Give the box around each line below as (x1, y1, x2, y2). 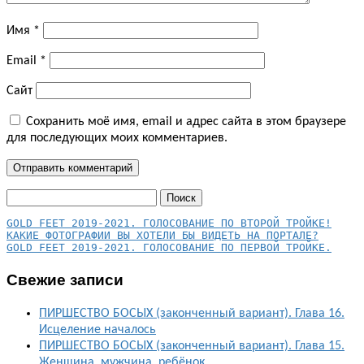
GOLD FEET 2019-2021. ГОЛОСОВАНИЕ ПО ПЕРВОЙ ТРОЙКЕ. (6, 240, 331, 253)
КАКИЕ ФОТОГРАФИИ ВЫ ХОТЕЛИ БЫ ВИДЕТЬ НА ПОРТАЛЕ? (6, 228, 318, 241)
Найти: (6, 189, 43, 203)
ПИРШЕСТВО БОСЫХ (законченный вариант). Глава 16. (39, 307, 344, 321)
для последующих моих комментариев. (6, 131, 227, 145)
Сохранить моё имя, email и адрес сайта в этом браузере (26, 115, 346, 128)
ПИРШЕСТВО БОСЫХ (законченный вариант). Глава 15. (39, 340, 344, 353)
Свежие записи (6, 268, 123, 291)
